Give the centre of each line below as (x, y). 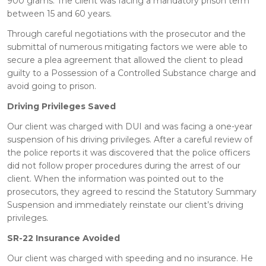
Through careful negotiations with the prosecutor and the (126, 34)
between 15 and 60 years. (59, 13)
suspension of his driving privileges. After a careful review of (130, 139)
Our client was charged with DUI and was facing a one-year (130, 126)
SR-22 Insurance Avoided (64, 238)
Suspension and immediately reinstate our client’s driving (125, 205)
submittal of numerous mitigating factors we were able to (127, 47)
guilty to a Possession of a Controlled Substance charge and (132, 73)
